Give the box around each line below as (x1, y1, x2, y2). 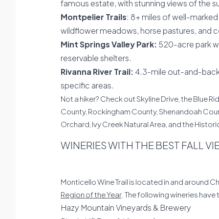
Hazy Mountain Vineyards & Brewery (61, 202, 191, 213)
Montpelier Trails (61, 12, 127, 22)
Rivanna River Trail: (61, 66, 133, 77)
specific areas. (61, 80, 114, 90)
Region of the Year (61, 190, 121, 199)
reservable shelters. (61, 53, 131, 63)
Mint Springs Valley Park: (61, 39, 157, 49)
